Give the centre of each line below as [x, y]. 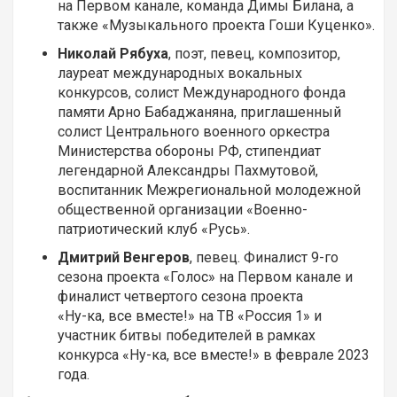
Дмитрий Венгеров [124, 258]
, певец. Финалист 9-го [264, 258]
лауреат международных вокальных [180, 74]
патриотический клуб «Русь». [154, 230]
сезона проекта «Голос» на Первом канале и [205, 277]
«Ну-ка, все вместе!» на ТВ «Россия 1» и [190, 316]
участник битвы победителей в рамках [187, 336]
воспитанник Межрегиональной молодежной [209, 191]
